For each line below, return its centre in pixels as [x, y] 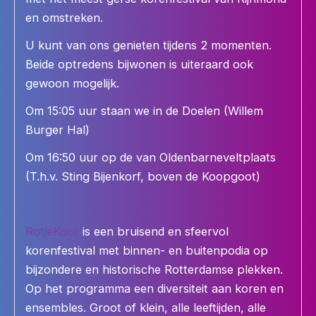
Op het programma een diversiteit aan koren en [154, 288]
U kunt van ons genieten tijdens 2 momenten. [148, 45]
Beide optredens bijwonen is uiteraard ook [139, 64]
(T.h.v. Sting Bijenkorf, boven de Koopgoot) [143, 176]
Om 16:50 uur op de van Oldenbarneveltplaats [151, 157]
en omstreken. [64, 17]
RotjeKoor [52, 231]
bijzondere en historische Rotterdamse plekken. [154, 269]
